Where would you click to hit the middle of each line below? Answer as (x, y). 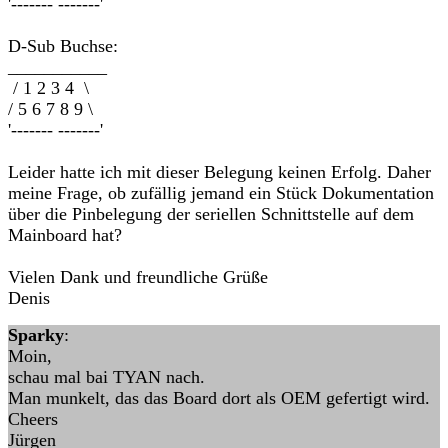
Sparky (36, 335)
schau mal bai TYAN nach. (106, 377)
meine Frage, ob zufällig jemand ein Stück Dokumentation (221, 193)
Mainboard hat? (65, 235)
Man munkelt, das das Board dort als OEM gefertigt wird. (219, 398)
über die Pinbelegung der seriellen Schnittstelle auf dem (211, 214)
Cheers (33, 419)
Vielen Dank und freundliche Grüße (138, 277)
